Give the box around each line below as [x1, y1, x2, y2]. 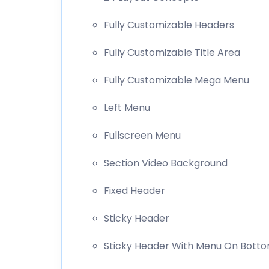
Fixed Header [104, 183, 165, 198]
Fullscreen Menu [104, 128, 181, 142]
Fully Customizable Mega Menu [104, 73, 249, 87]
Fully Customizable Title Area [104, 45, 240, 59]
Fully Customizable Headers [104, 17, 234, 32]
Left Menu [104, 100, 150, 115]
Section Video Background [104, 156, 228, 170]
